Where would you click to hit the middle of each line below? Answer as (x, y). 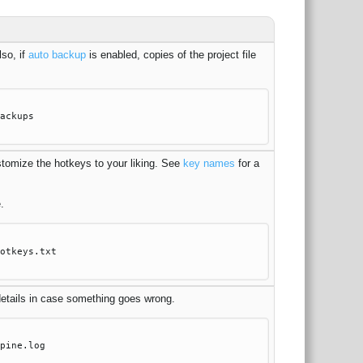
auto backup (57, 54)
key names (209, 163)
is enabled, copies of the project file (171, 54)
